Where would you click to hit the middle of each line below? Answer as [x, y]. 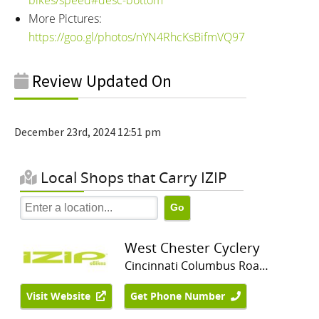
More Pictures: [65, 18]
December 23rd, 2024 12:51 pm [88, 131]
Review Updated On [100, 80]
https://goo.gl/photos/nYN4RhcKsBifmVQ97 [137, 37]
